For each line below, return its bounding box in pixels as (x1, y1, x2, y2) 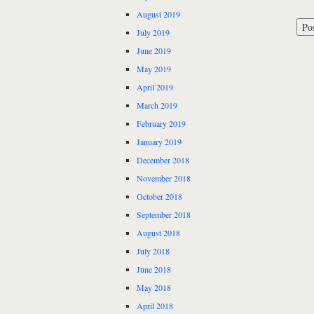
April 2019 (137, 81, 173, 93)
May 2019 (137, 63, 171, 75)
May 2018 (137, 282, 171, 294)
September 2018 (137, 209, 191, 221)
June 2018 (137, 264, 171, 275)
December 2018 (137, 154, 189, 166)
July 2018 (137, 245, 170, 257)
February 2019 (137, 118, 186, 130)
